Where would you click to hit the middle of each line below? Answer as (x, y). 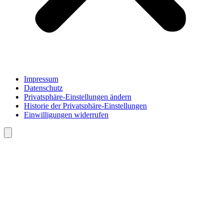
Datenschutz (43, 88)
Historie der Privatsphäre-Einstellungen (85, 106)
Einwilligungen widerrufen (66, 114)
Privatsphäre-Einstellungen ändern (78, 97)
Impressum (41, 79)
